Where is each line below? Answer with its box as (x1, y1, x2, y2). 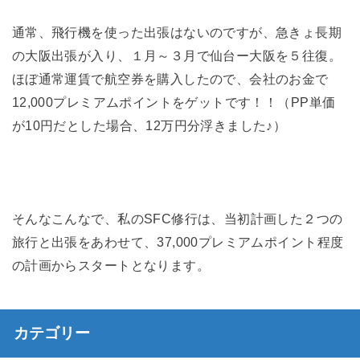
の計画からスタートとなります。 (11, 257, 211, 272)
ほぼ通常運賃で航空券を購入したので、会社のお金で (11, 72, 329, 87)
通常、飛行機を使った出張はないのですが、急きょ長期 (11, 25, 342, 40)
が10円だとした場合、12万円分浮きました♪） (11, 118, 287, 133)
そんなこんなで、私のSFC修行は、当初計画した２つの (11, 211, 343, 226)
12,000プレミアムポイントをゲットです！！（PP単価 (11, 95, 336, 110)
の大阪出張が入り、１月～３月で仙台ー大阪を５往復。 (11, 48, 342, 63)
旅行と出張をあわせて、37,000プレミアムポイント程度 (11, 234, 344, 249)
